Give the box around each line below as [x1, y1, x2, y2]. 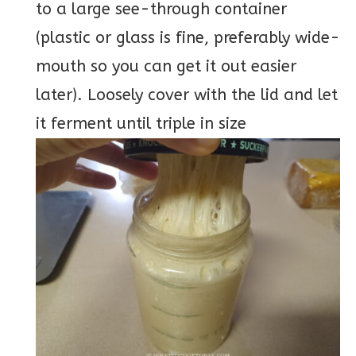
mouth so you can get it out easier [36, 57, 296, 75]
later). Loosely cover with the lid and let [36, 86, 338, 104]
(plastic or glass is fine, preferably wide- [36, 29, 340, 47]
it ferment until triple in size [36, 114, 246, 133]
